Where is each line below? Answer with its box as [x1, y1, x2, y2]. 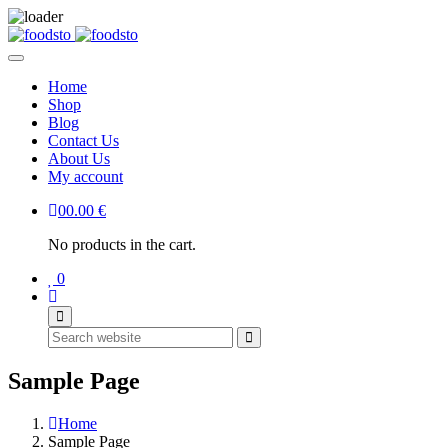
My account [48, 168, 123, 185]
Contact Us [48, 132, 119, 149]
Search [252, 329, 293, 344]
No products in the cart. [48, 236, 196, 253]
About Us [48, 150, 110, 167]
